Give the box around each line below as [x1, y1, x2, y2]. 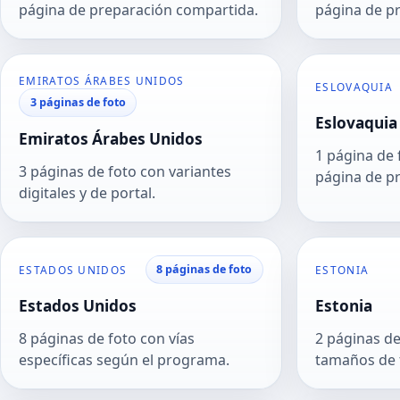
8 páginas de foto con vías [19, 328, 195, 348]
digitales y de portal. [19, 183, 155, 204]
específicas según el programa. [19, 349, 229, 370]
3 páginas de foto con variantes [19, 162, 231, 182]
